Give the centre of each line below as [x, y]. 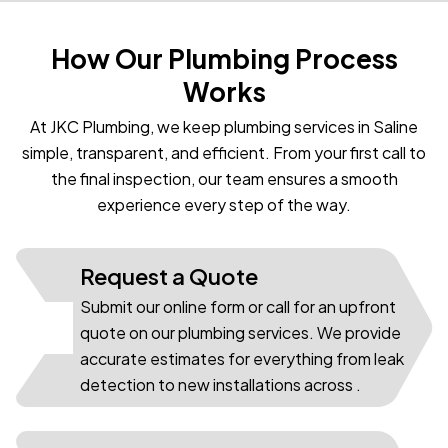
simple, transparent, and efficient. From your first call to [224, 153]
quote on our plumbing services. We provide [240, 333]
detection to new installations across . [220, 385]
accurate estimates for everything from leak [242, 359]
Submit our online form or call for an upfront [238, 307]
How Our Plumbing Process [224, 59]
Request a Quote [169, 276]
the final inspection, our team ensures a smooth [224, 179]
